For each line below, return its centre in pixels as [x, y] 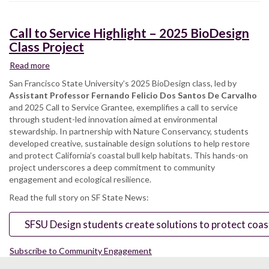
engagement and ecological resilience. [80, 179]
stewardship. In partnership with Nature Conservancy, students [129, 131]
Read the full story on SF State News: [80, 197]
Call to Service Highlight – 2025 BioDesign [129, 32]
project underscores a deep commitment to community [112, 167]
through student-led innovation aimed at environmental [113, 119]
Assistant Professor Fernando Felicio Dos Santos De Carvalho [133, 95]
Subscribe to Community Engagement [81, 251]
